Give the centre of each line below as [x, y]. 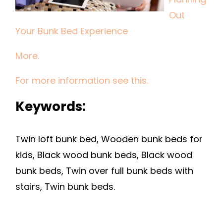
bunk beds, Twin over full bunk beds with [104, 171]
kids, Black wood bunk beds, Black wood [104, 155]
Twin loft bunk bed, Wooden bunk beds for [109, 139]
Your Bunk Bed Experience [72, 31]
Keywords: [51, 107]
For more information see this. [82, 81]
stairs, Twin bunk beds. [65, 187]
